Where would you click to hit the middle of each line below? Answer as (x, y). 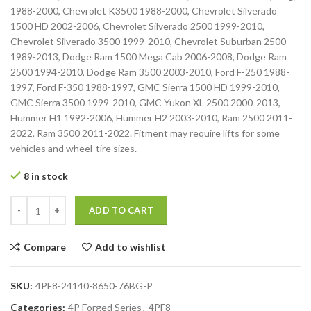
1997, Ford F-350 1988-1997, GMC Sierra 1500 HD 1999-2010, (145, 87)
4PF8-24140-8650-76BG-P (94, 286)
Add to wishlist (131, 247)
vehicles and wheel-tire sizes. (74, 149)
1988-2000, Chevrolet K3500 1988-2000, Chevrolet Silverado (144, 11)
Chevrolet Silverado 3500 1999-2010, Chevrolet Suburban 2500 (148, 42)
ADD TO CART (121, 211)
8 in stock (46, 176)
